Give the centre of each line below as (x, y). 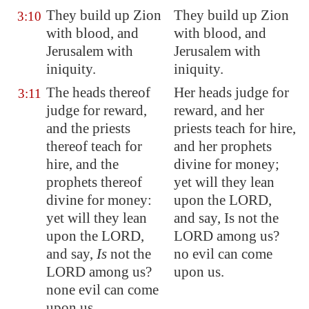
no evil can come (223, 254)
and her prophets (223, 146)
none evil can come (102, 290)
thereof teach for (94, 146)
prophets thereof (94, 182)
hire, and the (82, 164)
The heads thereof (98, 92)
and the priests (88, 128)
